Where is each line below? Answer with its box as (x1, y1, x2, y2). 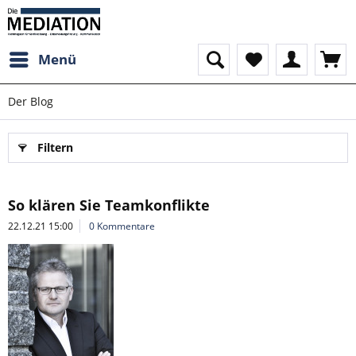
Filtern (37, 140, 73, 155)
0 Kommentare (89, 219, 155, 233)
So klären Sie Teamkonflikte (8, 195, 210, 215)
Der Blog (8, 94, 53, 109)
